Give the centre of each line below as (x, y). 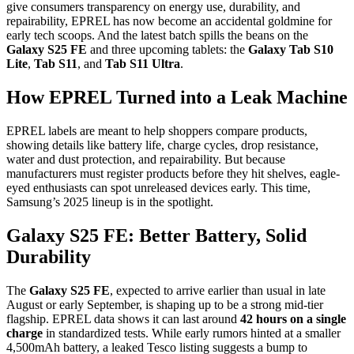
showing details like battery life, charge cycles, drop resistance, (162, 145)
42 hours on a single (293, 318)
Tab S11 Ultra (143, 63)
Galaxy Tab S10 (291, 49)
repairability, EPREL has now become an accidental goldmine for (169, 21)
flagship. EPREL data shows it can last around (123, 318)
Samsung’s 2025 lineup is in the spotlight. (110, 201)
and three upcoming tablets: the (168, 49)
